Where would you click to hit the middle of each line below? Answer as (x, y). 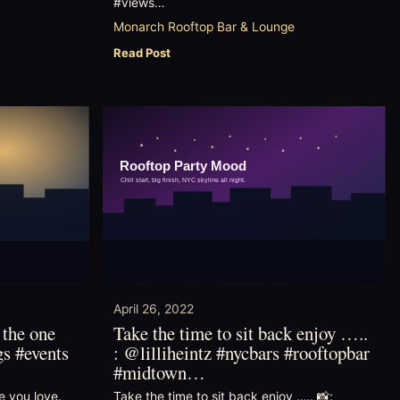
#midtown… (159, 372)
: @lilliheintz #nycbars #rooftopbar (241, 352)
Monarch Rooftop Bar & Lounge (204, 26)
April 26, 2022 (153, 308)
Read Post (142, 52)
